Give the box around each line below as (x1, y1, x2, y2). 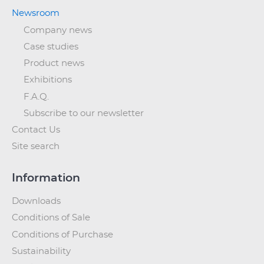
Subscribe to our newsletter (24, 108, 144, 118)
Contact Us (12, 126, 60, 135)
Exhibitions (24, 75, 72, 85)
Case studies (24, 42, 78, 51)
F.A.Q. (24, 92, 49, 101)
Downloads (12, 197, 61, 206)
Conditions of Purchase (12, 230, 113, 239)
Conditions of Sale (12, 213, 90, 223)
